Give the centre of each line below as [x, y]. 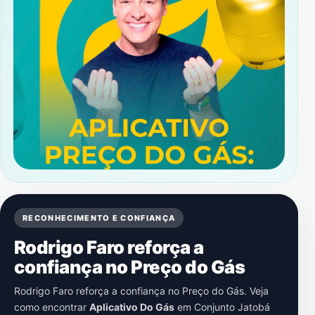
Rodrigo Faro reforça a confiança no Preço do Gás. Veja [141, 291]
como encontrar [52, 307]
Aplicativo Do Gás [132, 307]
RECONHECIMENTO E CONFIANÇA [99, 218]
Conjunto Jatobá [232, 307]
